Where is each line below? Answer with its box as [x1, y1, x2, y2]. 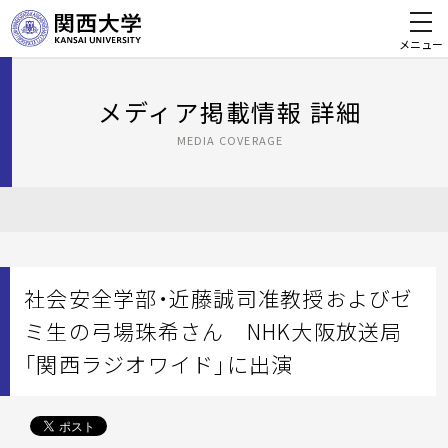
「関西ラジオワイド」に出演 [24, 349, 294, 380]
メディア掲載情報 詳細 [97, 94, 363, 130]
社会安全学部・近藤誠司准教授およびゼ [24, 283, 414, 314]
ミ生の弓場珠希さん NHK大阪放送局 [24, 316, 403, 347]
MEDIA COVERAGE [176, 132, 284, 149]
